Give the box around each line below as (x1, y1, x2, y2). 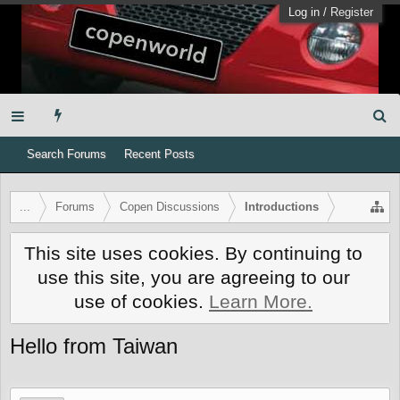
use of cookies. (74, 291, 209, 312)
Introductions (245, 200, 319, 213)
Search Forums (27, 147, 106, 161)
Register (330, 5, 373, 19)
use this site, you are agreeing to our (37, 267, 350, 288)
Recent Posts (124, 147, 195, 161)
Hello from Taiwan (10, 334, 178, 358)
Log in (288, 5, 320, 19)
